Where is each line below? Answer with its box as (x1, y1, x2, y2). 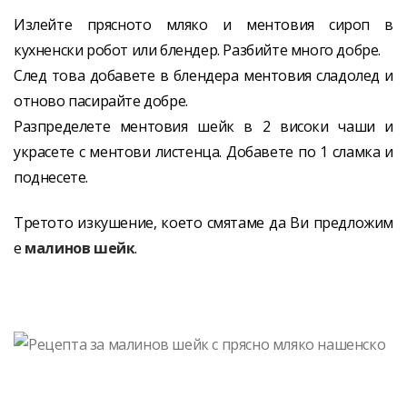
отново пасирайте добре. (14, 90, 188, 111)
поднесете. (14, 166, 88, 187)
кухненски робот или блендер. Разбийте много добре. (14, 39, 382, 60)
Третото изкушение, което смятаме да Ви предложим (14, 213, 393, 233)
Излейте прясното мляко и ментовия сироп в (14, 14, 393, 35)
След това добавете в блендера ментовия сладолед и (14, 65, 393, 85)
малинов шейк (25, 238, 135, 259)
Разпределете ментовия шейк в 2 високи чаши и (14, 115, 393, 136)
